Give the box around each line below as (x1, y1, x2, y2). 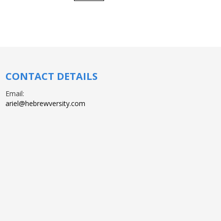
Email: (5, 89, 24, 98)
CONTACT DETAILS (5, 70, 98, 83)
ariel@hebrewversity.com (5, 99, 85, 108)
